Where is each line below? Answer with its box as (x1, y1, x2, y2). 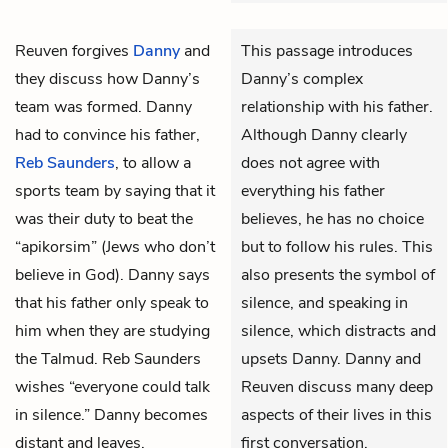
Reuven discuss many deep (241, 375, 433, 398)
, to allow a (115, 151, 191, 174)
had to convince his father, (15, 123, 200, 146)
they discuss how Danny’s (15, 67, 200, 90)
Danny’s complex (241, 67, 363, 90)
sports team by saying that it (15, 179, 215, 202)
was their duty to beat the (15, 207, 193, 230)
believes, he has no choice (241, 207, 424, 230)
